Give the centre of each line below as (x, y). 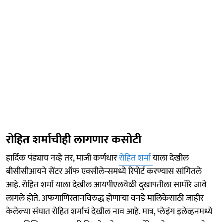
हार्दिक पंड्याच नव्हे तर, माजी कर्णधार (62, 158)
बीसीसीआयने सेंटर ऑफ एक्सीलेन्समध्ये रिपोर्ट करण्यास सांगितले (104, 171)
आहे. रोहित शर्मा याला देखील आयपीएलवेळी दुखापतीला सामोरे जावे (106, 185)
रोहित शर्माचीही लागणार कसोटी (74, 139)
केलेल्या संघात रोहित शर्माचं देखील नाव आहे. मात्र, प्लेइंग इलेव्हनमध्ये (109, 211)
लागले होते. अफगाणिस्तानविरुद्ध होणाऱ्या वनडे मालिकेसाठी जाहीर (105, 198)
